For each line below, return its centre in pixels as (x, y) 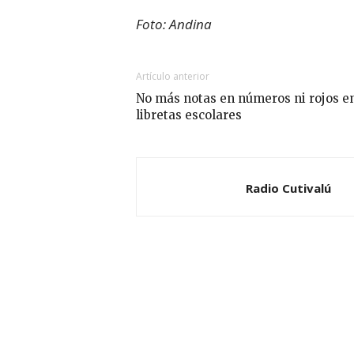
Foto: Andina (174, 24)
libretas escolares (189, 115)
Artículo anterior (173, 77)
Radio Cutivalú (288, 188)
